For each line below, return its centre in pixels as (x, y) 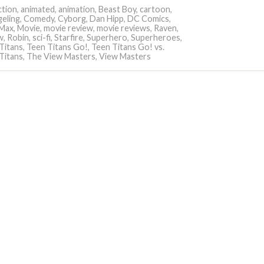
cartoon (155, 9)
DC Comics (148, 19)
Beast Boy (117, 9)
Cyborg (72, 19)
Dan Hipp (106, 19)
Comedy (39, 19)
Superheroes (155, 37)
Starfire (68, 37)
